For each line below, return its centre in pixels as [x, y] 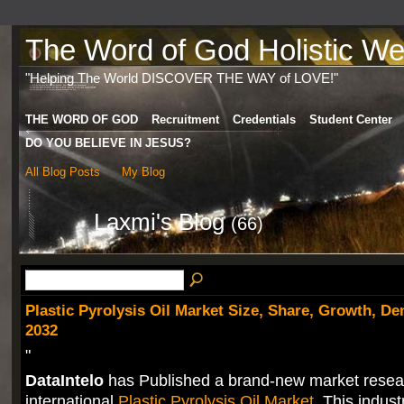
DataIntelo [64, 381]
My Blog [144, 171]
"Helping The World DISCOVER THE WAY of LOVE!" [181, 78]
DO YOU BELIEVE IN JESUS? [108, 142]
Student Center [350, 119]
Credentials [264, 119]
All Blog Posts [62, 171]
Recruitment [185, 119]
